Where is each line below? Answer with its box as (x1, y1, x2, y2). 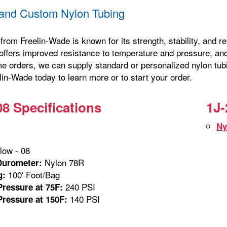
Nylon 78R (42, 156, 84, 169)
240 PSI (63, 180, 95, 193)
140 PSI (67, 192, 100, 205)
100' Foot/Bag (6, 168, 60, 181)
